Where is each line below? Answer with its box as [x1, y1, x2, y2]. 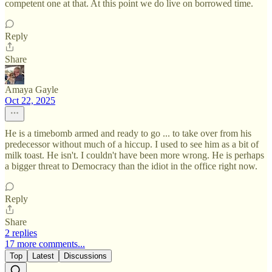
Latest [32, 251, 54, 260]
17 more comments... [5, 238, 85, 249]
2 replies [5, 227, 37, 238]
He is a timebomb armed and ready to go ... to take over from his [5, 127, 251, 138]
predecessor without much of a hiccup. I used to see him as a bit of [5, 138, 259, 149]
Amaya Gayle [5, 84, 58, 95]
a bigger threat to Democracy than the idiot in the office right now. [5, 160, 257, 171]
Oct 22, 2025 [5, 95, 55, 106]
